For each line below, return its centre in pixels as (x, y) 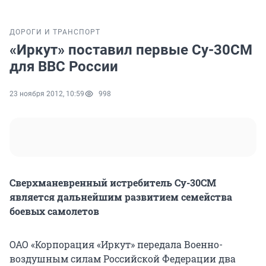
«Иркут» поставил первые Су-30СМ (131, 50)
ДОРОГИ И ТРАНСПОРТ (55, 32)
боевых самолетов (54, 211)
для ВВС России (64, 67)
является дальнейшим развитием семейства (121, 197)
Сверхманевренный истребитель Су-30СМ (113, 183)
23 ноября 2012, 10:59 (47, 94)
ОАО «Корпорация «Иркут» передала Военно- (116, 245)
